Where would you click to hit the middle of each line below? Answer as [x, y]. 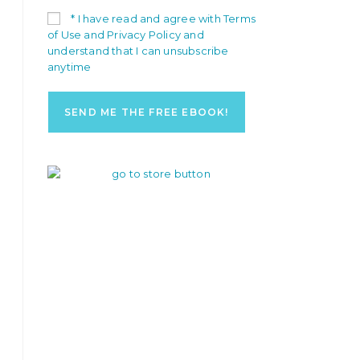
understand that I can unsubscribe [138, 51]
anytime [70, 67]
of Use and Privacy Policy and [126, 35]
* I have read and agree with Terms [162, 18]
